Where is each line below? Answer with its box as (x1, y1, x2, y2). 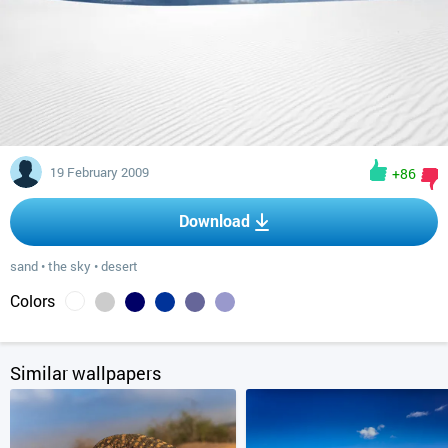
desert (101, 256, 138, 275)
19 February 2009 (57, 162, 149, 181)
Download (179, 209, 250, 231)
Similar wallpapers (10, 360, 161, 385)
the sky (48, 256, 91, 275)
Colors (10, 290, 55, 312)
